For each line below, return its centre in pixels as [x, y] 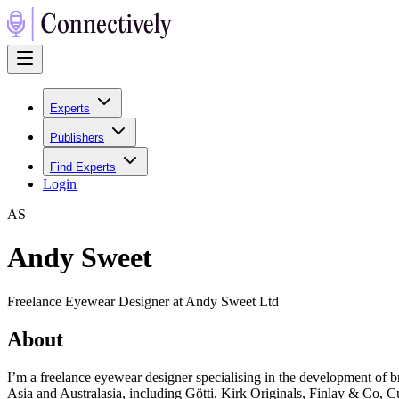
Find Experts [83, 167]
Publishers [77, 138]
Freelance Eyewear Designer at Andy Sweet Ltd [143, 301]
